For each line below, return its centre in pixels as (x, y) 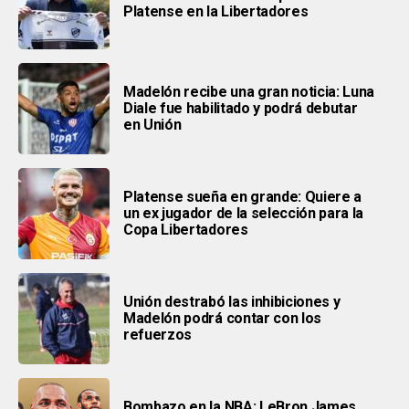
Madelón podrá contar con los (223, 318)
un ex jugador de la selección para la (244, 213)
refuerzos (158, 334)
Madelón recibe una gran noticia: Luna (249, 91)
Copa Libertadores (186, 229)
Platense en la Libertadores (216, 11)
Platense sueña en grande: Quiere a (243, 196)
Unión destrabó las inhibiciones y (232, 301)
